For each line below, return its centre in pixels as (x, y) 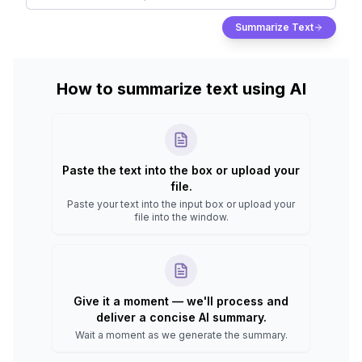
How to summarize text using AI (181, 89)
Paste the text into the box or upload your (181, 170)
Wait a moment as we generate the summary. (181, 335)
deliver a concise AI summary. (181, 317)
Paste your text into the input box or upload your (181, 204)
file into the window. (181, 217)
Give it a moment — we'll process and (181, 301)
